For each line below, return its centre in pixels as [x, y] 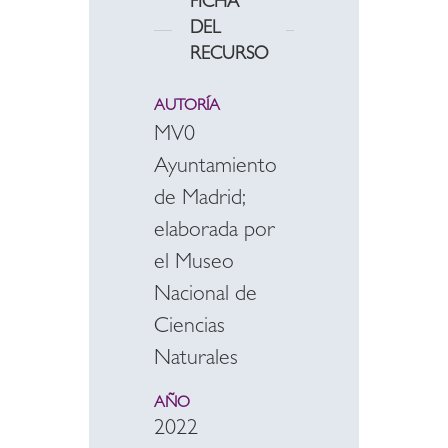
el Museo [194, 264]
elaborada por [214, 232]
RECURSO [229, 56]
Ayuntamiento [215, 168]
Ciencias [189, 328]
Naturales [196, 360]
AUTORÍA [187, 107]
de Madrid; [200, 200]
